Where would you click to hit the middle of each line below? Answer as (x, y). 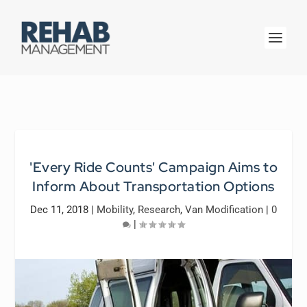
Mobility (115, 210)
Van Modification (224, 210)
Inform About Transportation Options (153, 186)
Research (159, 210)
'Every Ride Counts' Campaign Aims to (153, 167)
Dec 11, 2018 (59, 210)
